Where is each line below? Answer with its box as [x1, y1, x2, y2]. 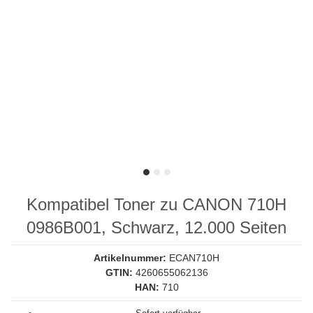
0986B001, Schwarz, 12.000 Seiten [27, 218, 286, 237]
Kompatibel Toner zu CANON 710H [27, 195, 286, 214]
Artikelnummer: [94, 252, 169, 263]
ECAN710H [169, 252, 219, 263]
